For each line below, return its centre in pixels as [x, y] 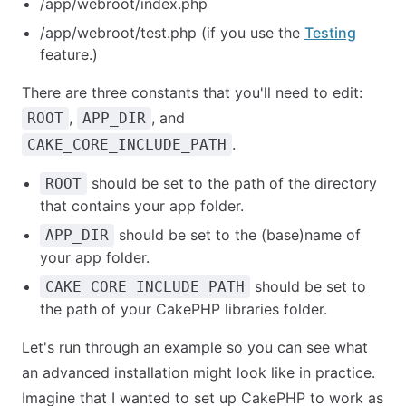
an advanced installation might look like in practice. [198, 372]
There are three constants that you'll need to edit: [192, 92]
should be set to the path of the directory [232, 183]
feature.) [69, 54]
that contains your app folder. [142, 206]
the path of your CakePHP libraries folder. [184, 309]
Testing [330, 33]
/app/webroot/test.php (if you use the [172, 33]
